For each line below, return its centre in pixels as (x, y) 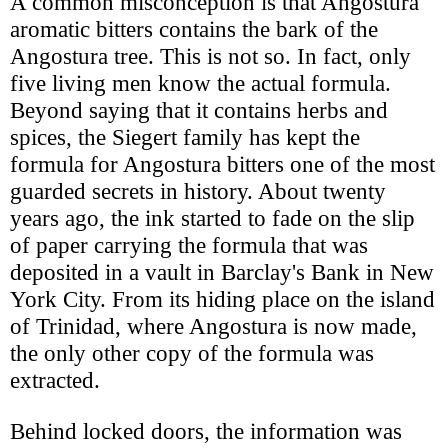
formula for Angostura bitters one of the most (222, 164)
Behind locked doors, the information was (206, 430)
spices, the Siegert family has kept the (185, 137)
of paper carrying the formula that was (189, 245)
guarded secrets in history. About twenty (198, 191)
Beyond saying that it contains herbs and (199, 110)
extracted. (55, 380)
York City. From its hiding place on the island (222, 299)
